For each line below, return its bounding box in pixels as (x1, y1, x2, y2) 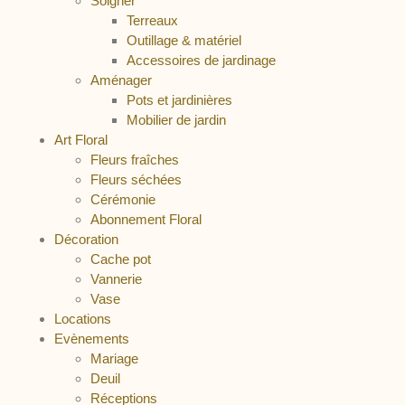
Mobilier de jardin (127, 112, 226, 127)
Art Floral (54, 132, 108, 147)
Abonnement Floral (90, 212, 202, 227)
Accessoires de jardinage (127, 52, 276, 68)
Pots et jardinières (127, 92, 232, 108)
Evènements (54, 331, 129, 346)
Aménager (90, 72, 152, 88)
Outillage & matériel (127, 33, 241, 48)
